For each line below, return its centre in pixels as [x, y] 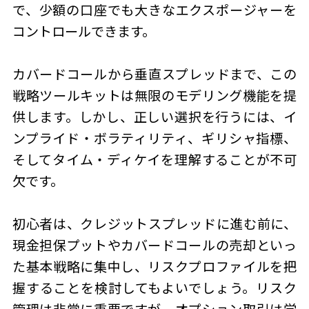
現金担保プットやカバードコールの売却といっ [154, 245]
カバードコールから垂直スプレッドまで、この [154, 74]
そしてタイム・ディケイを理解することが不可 [154, 160]
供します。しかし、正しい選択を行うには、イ [154, 117]
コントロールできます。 [83, 31]
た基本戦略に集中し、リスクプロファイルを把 [154, 267]
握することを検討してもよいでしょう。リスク [154, 288]
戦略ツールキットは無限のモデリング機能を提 [154, 96]
